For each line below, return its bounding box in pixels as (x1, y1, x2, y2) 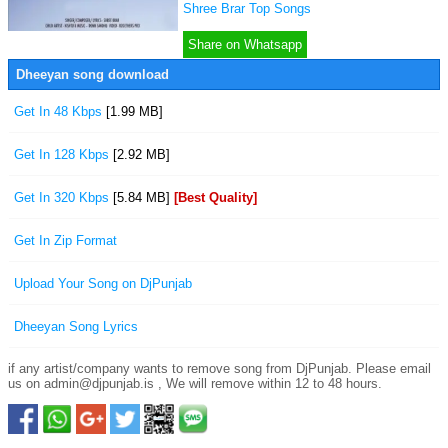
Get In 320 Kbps (14, 190, 113, 205)
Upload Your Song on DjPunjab (14, 276, 192, 291)
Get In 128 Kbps (14, 147, 113, 162)
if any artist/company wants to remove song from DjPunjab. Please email (8, 361, 431, 376)
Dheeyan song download (16, 67, 169, 82)
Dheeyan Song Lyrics (14, 319, 138, 334)
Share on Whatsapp (188, 37, 302, 52)
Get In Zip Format (14, 233, 117, 248)
